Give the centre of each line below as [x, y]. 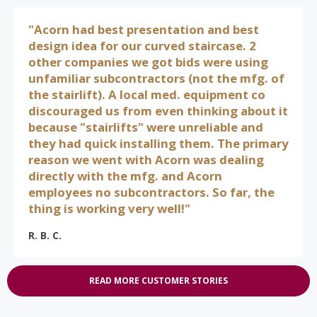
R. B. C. [45, 235]
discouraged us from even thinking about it [158, 111]
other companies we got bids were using [148, 62]
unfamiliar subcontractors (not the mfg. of [156, 79]
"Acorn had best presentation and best [144, 30]
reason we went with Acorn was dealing [146, 160]
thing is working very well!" [109, 209]
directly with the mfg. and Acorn [125, 176]
